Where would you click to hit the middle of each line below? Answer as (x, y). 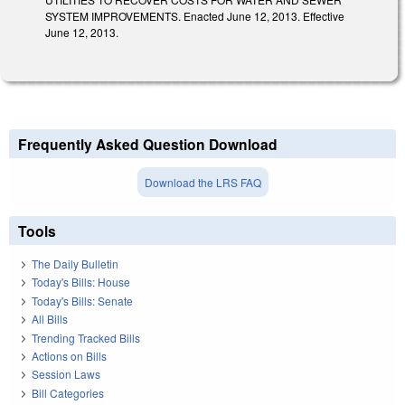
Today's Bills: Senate (82, 300)
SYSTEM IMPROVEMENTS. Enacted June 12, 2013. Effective (195, 15)
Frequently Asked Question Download (148, 144)
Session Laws (66, 374)
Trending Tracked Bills (86, 337)
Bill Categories (68, 392)
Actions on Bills (69, 355)
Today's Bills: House (81, 282)
